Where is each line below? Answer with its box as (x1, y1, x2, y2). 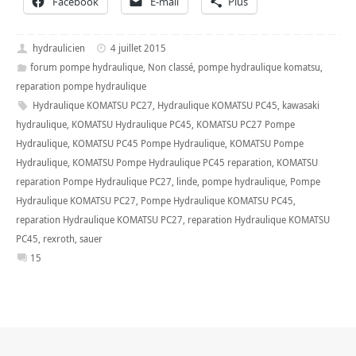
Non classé (147, 60, 193, 74)
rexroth (43, 231, 75, 246)
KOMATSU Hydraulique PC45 (72, 117, 192, 131)
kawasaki (281, 98, 319, 112)
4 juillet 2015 (110, 41, 167, 55)
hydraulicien (32, 41, 85, 55)
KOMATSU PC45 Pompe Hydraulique (72, 136, 225, 150)
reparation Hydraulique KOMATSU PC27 (16, 212, 183, 226)
